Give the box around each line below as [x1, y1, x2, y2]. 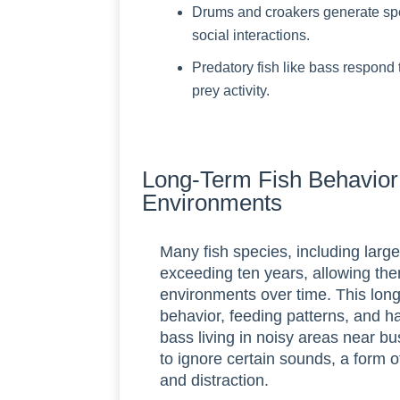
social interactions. [192, 27, 311, 43]
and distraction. [160, 371, 270, 389]
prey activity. [192, 82, 271, 98]
